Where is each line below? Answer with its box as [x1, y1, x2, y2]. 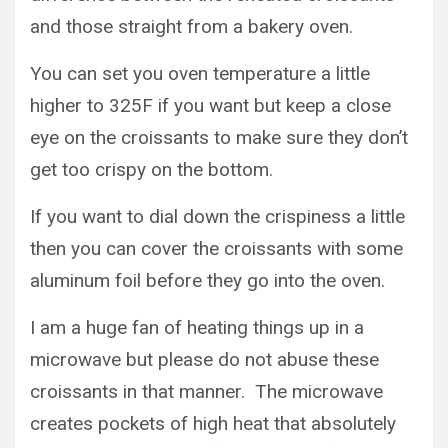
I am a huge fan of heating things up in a [30, 316, 364, 339]
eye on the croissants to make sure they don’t [30, 126, 408, 149]
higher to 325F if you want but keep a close [30, 94, 391, 117]
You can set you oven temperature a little [30, 62, 370, 85]
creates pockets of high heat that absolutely [30, 412, 396, 435]
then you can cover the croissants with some [30, 237, 403, 260]
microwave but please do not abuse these [30, 348, 379, 371]
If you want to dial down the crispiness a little [30, 205, 405, 228]
